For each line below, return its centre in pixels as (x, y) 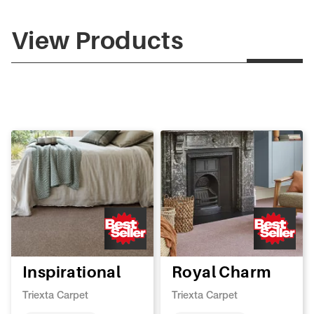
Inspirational (72, 271)
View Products (97, 40)
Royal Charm (222, 271)
